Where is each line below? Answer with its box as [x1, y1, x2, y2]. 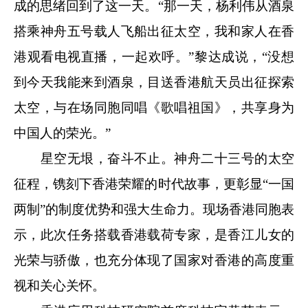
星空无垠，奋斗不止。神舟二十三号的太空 [14, 151, 294, 166]
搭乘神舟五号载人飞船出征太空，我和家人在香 [14, 23, 294, 38]
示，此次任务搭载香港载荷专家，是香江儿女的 [14, 227, 294, 242]
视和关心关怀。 [14, 278, 105, 293]
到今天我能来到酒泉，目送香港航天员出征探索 [14, 74, 294, 89]
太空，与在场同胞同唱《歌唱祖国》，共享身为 [14, 100, 294, 115]
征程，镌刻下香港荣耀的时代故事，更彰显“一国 [14, 176, 294, 191]
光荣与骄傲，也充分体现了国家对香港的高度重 [14, 252, 294, 267]
